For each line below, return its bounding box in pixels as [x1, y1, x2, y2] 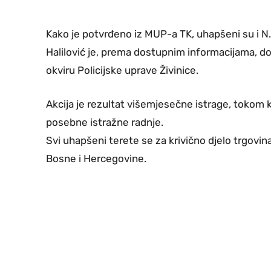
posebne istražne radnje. [46, 116, 163, 128]
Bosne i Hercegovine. [46, 152, 146, 165]
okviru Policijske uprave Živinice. [46, 64, 198, 76]
